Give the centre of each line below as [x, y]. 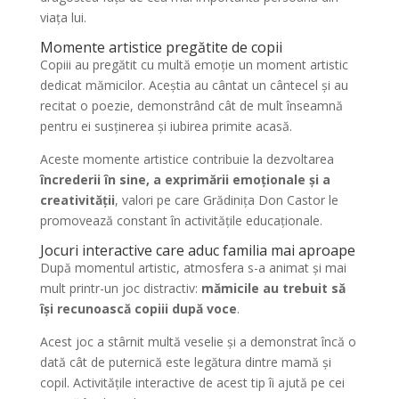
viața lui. [63, 17]
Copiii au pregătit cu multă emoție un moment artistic [194, 65]
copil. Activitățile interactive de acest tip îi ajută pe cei [192, 383]
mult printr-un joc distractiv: [120, 288]
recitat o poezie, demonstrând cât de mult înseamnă [191, 106]
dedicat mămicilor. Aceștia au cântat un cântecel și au [194, 85]
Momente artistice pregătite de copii [161, 47]
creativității [77, 200]
